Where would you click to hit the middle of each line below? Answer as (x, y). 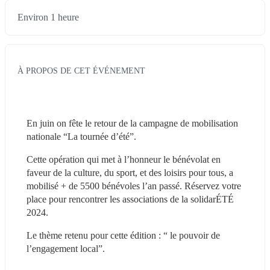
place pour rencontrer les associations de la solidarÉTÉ (130, 199)
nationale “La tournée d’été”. (81, 136)
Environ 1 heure (48, 17)
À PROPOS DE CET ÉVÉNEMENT (81, 70)
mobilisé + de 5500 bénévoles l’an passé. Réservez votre (134, 186)
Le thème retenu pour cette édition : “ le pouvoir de (123, 235)
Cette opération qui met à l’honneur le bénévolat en (124, 159)
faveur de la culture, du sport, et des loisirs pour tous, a (130, 172)
